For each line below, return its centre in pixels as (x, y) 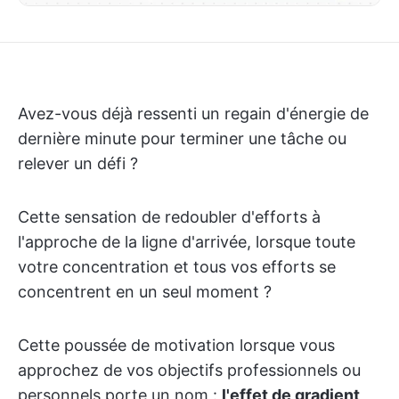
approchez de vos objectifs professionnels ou (189, 370)
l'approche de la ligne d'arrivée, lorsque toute (187, 242)
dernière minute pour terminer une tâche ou (182, 138)
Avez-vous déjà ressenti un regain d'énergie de (193, 114)
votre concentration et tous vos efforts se (177, 267)
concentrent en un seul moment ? (145, 292)
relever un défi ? (78, 163)
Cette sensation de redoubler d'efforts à (169, 217)
